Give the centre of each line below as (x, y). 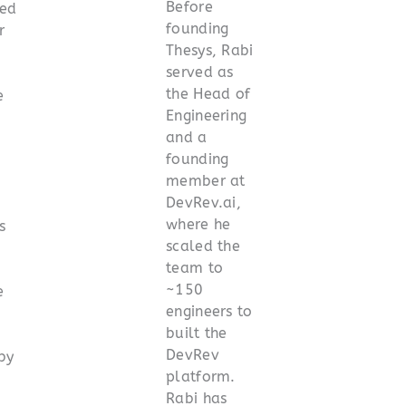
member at (206, 180)
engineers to (209, 311)
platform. (201, 376)
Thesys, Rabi (210, 50)
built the (197, 333)
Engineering (207, 115)
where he (198, 224)
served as (200, 72)
